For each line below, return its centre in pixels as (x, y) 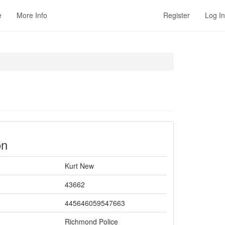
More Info (32, 15)
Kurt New (79, 166)
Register (177, 15)
